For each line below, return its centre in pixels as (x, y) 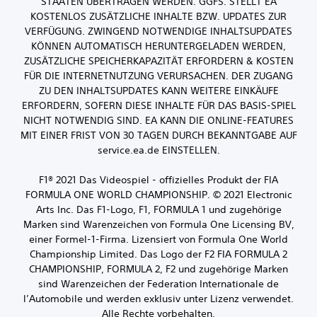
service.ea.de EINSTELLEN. (158, 150)
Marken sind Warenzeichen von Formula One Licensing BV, (158, 225)
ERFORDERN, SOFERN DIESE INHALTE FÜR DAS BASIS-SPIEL (158, 106)
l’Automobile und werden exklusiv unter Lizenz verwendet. (158, 299)
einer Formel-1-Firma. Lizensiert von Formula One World (158, 240)
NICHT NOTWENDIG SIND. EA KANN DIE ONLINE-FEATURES (158, 121)
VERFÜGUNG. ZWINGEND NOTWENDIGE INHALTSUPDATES (158, 31)
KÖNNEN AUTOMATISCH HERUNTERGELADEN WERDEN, (158, 46)
